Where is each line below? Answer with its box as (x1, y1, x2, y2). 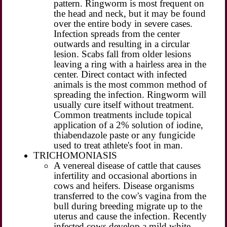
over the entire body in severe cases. (54, 18, 193, 29)
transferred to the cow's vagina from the (54, 190, 207, 201)
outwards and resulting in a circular (54, 38, 190, 49)
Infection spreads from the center (54, 28, 180, 39)
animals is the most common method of (54, 79, 207, 90)
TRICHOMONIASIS (33, 149, 118, 161)
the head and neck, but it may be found (54, 8, 206, 19)
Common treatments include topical (54, 109, 192, 120)
